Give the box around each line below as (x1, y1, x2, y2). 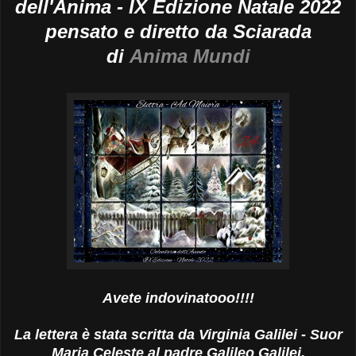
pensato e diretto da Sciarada (44, 21, 311, 43)
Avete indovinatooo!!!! (102, 290, 254, 307)
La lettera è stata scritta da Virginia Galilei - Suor (14, 327, 342, 343)
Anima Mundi (129, 45, 250, 68)
